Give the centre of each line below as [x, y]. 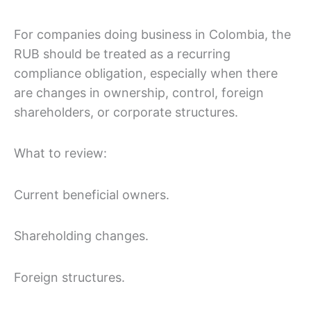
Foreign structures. [69, 277]
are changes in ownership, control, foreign [139, 92]
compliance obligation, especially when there [146, 73]
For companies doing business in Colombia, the [152, 34]
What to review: [60, 153]
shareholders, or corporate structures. [126, 112]
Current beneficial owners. [92, 194]
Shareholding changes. [81, 236]
